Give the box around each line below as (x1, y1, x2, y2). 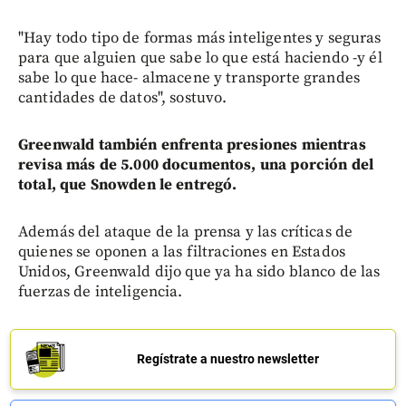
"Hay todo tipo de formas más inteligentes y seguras (18, 27, 382, 48)
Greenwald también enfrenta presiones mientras (18, 134, 366, 155)
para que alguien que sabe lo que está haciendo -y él (18, 47, 382, 68)
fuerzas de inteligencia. (18, 281, 183, 302)
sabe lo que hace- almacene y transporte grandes (18, 67, 361, 88)
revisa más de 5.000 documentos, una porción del (18, 154, 374, 175)
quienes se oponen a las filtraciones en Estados (18, 241, 346, 262)
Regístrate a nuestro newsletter (136, 351, 319, 366)
